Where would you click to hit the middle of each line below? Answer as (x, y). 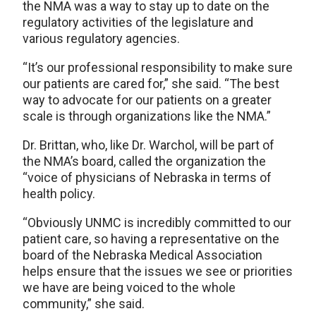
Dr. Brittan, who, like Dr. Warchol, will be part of (148, 145)
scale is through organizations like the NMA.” (147, 116)
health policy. (59, 193)
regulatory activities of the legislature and (138, 22)
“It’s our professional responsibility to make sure (158, 67)
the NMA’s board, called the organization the (144, 161)
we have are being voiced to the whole (129, 287)
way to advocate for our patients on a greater (147, 99)
